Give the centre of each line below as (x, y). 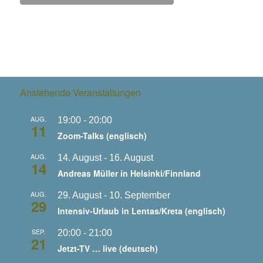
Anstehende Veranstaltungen (80, 92)
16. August (131, 158)
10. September (139, 195)
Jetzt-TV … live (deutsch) (107, 248)
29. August (79, 195)
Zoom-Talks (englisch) (102, 136)
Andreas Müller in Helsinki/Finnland (129, 173)
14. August (79, 158)
